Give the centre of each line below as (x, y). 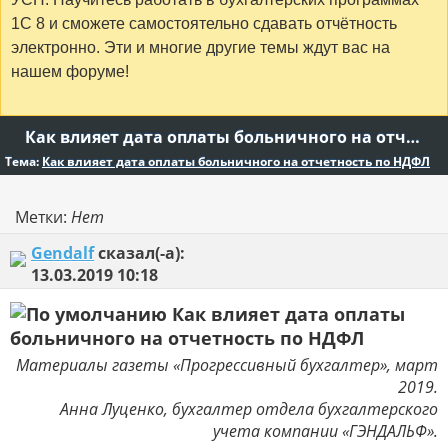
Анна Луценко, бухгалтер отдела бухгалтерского (249, 408)
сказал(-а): (139, 252)
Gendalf (62, 252)
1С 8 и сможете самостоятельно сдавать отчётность (204, 24)
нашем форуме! (70, 72)
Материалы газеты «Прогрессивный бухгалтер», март (227, 364)
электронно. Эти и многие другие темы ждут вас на (200, 48)
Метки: (43, 216)
